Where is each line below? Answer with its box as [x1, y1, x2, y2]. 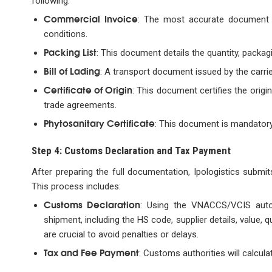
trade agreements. [43, 99, 117, 110]
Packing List [43, 44, 97, 58]
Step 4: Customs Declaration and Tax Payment [32, 144, 231, 157]
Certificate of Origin [43, 82, 133, 96]
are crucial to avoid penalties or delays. [43, 228, 199, 240]
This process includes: [32, 180, 121, 192]
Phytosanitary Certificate [43, 115, 155, 129]
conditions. [43, 28, 87, 39]
